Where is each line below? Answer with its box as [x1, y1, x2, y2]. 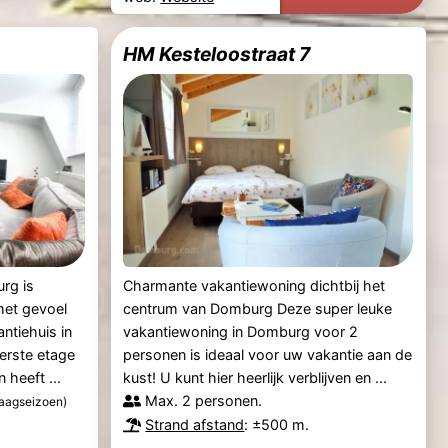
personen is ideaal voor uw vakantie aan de [123, 345, 413, 363]
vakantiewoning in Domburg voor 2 [123, 322, 359, 340]
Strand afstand [145, 415, 245, 433]
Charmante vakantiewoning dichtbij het [123, 276, 386, 294]
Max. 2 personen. [145, 391, 263, 409]
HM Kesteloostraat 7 [123, 41, 311, 66]
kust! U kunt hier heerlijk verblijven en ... [123, 368, 388, 386]
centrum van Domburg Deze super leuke [123, 299, 393, 317]
